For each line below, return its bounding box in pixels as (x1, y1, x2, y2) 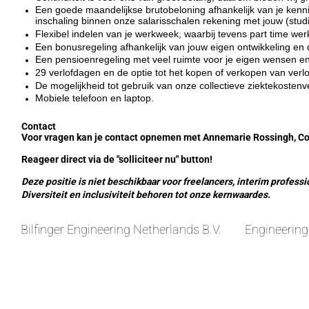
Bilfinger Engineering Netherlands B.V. (21, 221, 221, 237)
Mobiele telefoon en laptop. (35, 92, 154, 104)
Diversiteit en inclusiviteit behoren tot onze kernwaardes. (21, 188, 270, 200)
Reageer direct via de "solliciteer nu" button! (21, 153, 215, 165)
